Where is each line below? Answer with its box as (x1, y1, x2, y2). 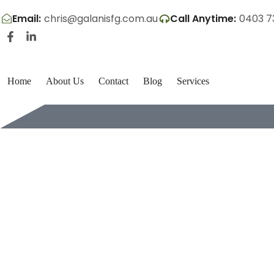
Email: (12, 12, 41, 26)
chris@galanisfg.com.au (44, 12, 158, 26)
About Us (46, 76, 84, 86)
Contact (98, 76, 128, 86)
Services (177, 76, 209, 86)
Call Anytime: (170, 12, 236, 26)
